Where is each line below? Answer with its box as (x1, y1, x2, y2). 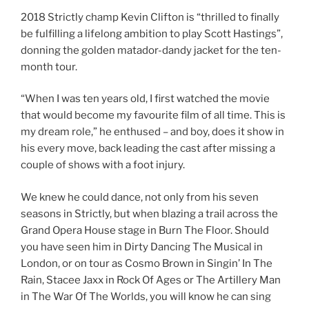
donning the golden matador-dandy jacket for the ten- (21, 43, 281, 57)
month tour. (21, 60, 77, 73)
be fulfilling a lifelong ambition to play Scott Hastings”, (21, 27, 283, 40)
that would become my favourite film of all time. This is (21, 109, 286, 122)
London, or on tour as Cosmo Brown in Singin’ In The (21, 257, 272, 270)
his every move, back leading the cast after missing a (21, 142, 275, 155)
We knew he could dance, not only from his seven (21, 190, 259, 203)
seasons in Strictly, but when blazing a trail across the (21, 207, 278, 220)
